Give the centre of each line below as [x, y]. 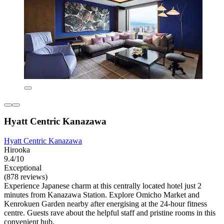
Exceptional [23, 168]
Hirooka [17, 150]
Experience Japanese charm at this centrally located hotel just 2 [103, 186]
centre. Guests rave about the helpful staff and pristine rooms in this [110, 213]
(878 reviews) [26, 177]
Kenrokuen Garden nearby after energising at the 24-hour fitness [105, 204]
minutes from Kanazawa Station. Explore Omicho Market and [102, 195]
